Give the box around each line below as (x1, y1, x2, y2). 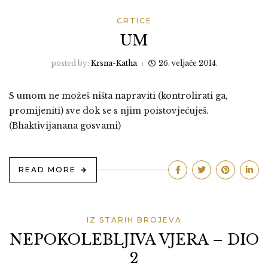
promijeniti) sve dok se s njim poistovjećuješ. (9, 105, 209, 116)
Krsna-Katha (90, 58, 137, 68)
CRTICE (116, 16, 152, 25)
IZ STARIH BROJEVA (86, 215, 182, 224)
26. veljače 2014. (158, 58, 218, 68)
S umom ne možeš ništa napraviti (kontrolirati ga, (9, 90, 228, 101)
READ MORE (19, 165, 76, 174)
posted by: (50, 58, 91, 68)
